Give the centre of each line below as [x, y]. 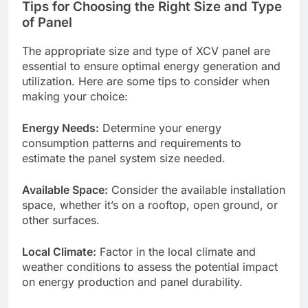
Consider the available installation [197, 189]
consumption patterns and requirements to [132, 143]
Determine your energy [160, 128]
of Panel [47, 22]
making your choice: [75, 96]
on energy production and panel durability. [132, 282]
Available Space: [65, 189]
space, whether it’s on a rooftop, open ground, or [150, 205]
